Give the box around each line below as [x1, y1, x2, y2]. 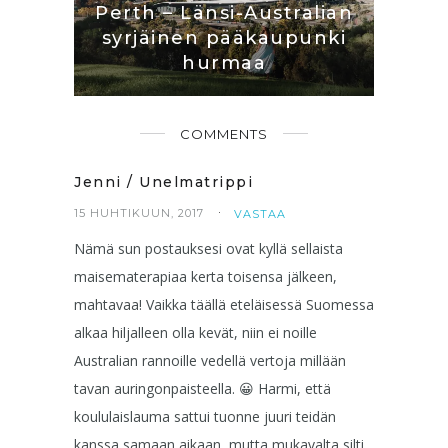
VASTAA [234, 206, 286, 221]
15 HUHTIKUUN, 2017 [74, 205, 204, 220]
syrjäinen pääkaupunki [101, 26, 347, 49]
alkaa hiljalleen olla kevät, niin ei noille [74, 322, 317, 342]
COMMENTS [180, 125, 268, 142]
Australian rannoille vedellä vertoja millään [74, 350, 346, 370]
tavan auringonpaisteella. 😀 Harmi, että [74, 378, 331, 398]
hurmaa [182, 51, 266, 74]
